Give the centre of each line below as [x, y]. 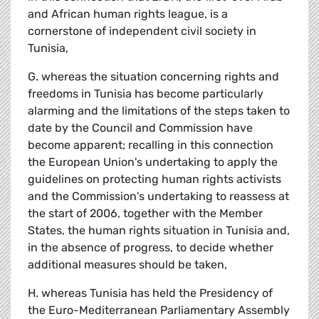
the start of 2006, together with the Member [145, 214]
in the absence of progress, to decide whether [151, 248]
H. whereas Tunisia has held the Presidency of [150, 293]
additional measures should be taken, [127, 265]
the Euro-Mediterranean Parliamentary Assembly [159, 310]
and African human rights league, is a [128, 14]
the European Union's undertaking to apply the [153, 162]
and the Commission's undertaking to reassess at [158, 197]
